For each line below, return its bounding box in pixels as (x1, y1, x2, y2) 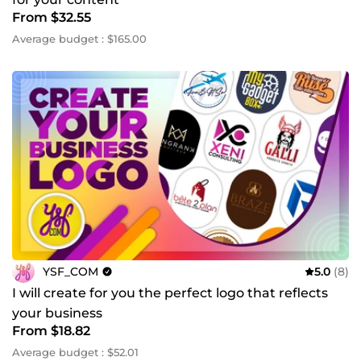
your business (12, 305, 102, 322)
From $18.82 (12, 323, 90, 339)
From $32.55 (12, 10, 91, 26)
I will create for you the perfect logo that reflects (12, 285, 328, 301)
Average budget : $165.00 (12, 32, 147, 46)
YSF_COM (43, 263, 98, 279)
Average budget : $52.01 (12, 346, 139, 359)
